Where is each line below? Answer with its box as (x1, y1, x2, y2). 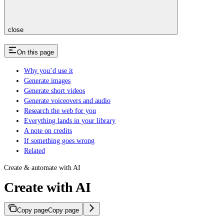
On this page (17, 48, 54, 56)
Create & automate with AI (4, 164, 80, 172)
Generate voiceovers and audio (24, 97, 110, 105)
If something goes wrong (24, 137, 94, 145)
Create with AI (4, 179, 91, 195)
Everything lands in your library (24, 117, 115, 125)
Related (24, 147, 45, 155)
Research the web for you (24, 107, 96, 115)
